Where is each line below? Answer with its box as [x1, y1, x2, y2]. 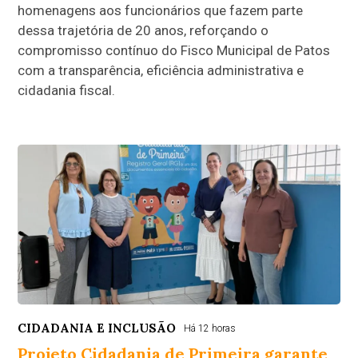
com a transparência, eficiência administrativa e [18, 62, 304, 78]
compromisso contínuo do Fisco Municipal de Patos [18, 42, 331, 58]
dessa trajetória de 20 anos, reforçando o [18, 22, 269, 38]
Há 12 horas [184, 322, 237, 334]
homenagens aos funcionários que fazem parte [18, 2, 304, 18]
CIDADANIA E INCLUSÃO [18, 320, 177, 336]
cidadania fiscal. [18, 82, 116, 98]
